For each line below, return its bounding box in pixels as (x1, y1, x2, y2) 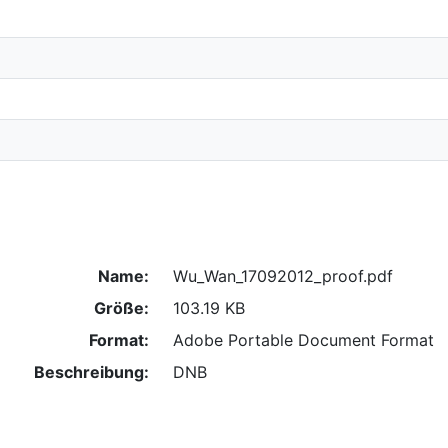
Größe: (93, 297, 149, 318)
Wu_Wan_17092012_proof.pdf (172, 265, 393, 286)
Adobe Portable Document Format (172, 329, 434, 350)
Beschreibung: (33, 361, 149, 382)
